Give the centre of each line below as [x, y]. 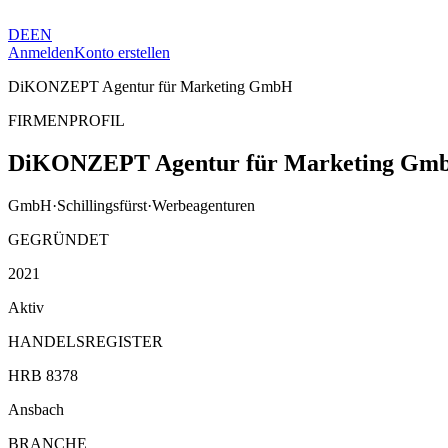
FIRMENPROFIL [66, 120]
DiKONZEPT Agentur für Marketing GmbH [150, 86]
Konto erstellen [122, 52]
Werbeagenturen [203, 205]
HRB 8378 [43, 375]
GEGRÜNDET [58, 239]
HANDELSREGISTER [85, 341]
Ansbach [36, 409]
